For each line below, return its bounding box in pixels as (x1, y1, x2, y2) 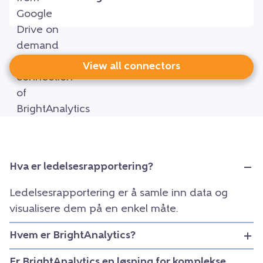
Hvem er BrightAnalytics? (9, 230, 136, 242)
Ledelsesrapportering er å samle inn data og (9, 188, 228, 200)
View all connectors (83, 61, 180, 73)
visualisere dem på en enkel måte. (9, 204, 178, 215)
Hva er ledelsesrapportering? (9, 161, 153, 173)
